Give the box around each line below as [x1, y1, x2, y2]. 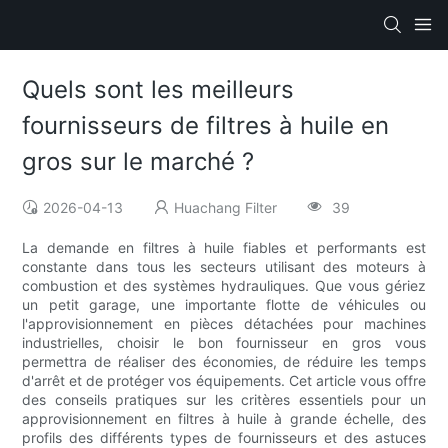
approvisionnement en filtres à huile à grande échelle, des [22, 410, 426, 428]
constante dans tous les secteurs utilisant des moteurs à [22, 258, 426, 276]
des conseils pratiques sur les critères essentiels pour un [22, 391, 426, 409]
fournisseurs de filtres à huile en [22, 111, 390, 141]
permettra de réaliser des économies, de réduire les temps [22, 353, 426, 371]
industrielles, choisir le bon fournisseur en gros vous [22, 334, 426, 352]
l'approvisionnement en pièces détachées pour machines [22, 315, 426, 333]
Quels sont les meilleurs [22, 75, 295, 105]
